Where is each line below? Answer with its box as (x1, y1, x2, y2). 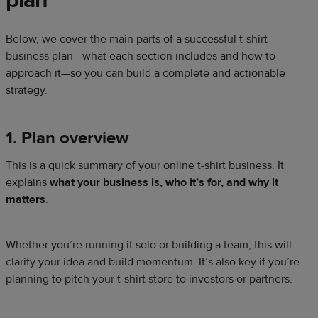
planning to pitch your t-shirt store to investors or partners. (6, 272, 292, 287)
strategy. (6, 83, 48, 98)
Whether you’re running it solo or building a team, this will (6, 238, 292, 253)
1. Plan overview (6, 127, 128, 150)
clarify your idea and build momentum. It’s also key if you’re (6, 255, 300, 270)
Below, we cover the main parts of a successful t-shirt (6, 32, 268, 47)
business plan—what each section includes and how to (6, 49, 275, 64)
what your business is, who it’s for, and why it (50, 175, 278, 190)
